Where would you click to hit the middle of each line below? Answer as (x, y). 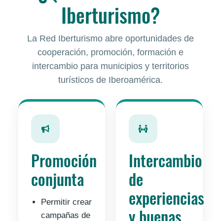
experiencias (166, 198)
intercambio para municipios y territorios (110, 66)
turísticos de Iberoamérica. (110, 80)
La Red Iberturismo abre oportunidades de (110, 39)
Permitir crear (67, 202)
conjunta (58, 179)
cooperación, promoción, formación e (110, 53)
